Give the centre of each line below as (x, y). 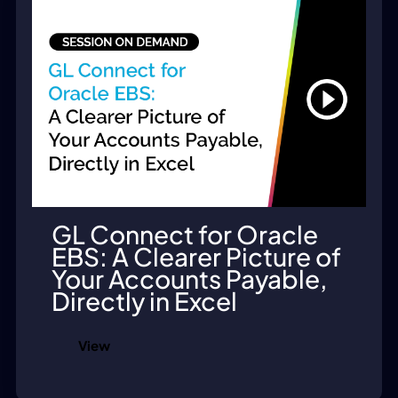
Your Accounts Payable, (189, 279)
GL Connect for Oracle (185, 235)
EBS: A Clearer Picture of (196, 257)
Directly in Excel (144, 301)
